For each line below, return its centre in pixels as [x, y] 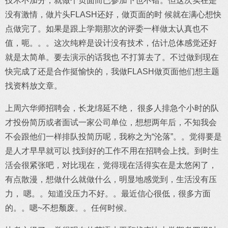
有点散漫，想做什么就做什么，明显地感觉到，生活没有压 [111, 179]
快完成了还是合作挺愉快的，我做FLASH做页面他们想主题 [112, 72]
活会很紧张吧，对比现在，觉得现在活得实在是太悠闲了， [111, 165]
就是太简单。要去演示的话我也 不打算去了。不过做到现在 [112, 57]
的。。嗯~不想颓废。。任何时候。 [68, 208]
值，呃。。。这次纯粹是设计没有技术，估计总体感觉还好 [111, 43]
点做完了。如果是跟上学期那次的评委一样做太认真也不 [107, 29]
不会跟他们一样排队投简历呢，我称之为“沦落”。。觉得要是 [113, 137]
